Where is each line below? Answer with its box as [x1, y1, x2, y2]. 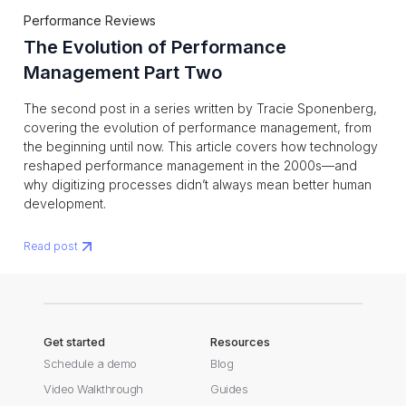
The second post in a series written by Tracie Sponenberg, [24, 100, 377, 116]
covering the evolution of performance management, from [24, 119, 372, 135]
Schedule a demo [43, 357, 137, 372]
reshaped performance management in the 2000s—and [24, 157, 357, 173]
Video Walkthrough [43, 382, 143, 397]
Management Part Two [24, 61, 222, 83]
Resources [210, 335, 270, 350]
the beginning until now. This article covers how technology [24, 138, 378, 154]
